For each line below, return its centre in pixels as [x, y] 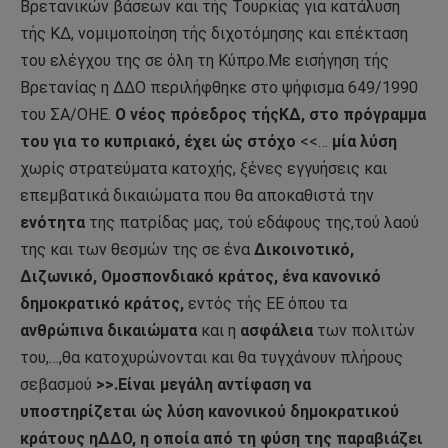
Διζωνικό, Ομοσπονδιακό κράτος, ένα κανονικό [200, 277]
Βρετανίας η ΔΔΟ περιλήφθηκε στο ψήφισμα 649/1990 [219, 88]
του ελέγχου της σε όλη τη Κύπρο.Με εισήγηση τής [204, 61]
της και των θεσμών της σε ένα [137, 250]
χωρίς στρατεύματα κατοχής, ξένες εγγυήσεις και [203, 169]
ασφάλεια [274, 331]
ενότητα [52, 223]
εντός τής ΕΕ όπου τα [265, 304]
